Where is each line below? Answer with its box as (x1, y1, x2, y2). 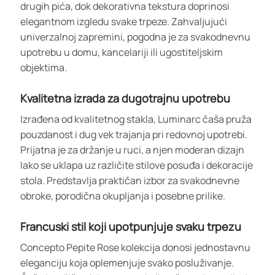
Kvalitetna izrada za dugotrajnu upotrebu (20, 90, 230, 106)
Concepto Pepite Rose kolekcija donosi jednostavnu (20, 240, 250, 254)
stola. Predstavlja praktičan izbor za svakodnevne (20, 173, 239, 187)
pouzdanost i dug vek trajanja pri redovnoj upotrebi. (20, 127, 247, 141)
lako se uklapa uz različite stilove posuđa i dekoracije (20, 158, 253, 172)
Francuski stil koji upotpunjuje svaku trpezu (20, 219, 241, 234)
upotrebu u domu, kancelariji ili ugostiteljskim (20, 45, 223, 59)
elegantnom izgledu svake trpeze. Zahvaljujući (20, 14, 227, 28)
